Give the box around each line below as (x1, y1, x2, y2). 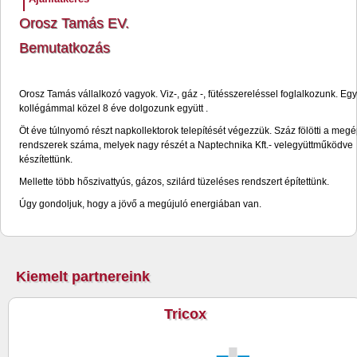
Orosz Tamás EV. (19, 15, 129, 31)
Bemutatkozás (19, 40, 110, 56)
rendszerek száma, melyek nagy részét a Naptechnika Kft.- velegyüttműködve (19, 139, 353, 151)
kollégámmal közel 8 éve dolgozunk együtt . (19, 103, 208, 114)
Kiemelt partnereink (16, 269, 150, 284)
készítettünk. (19, 154, 73, 165)
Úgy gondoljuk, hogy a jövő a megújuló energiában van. (19, 198, 261, 210)
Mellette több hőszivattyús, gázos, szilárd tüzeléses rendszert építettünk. (19, 176, 329, 187)
